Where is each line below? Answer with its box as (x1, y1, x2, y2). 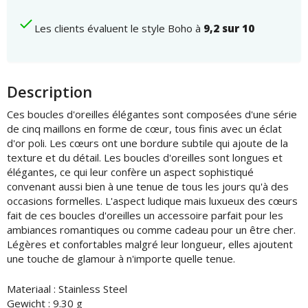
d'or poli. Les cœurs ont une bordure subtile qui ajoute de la (7, 136, 288, 150)
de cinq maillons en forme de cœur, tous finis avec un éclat (7, 122, 282, 135)
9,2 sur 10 (203, 21, 254, 35)
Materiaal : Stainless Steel (7, 281, 127, 296)
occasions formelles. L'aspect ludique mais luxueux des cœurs (7, 194, 298, 208)
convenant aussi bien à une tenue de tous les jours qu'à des (7, 179, 289, 193)
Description (7, 81, 92, 102)
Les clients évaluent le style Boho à (34, 21, 203, 35)
